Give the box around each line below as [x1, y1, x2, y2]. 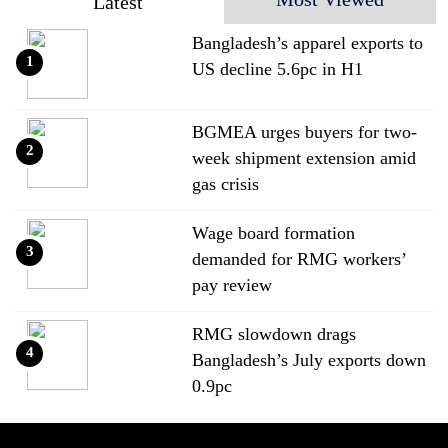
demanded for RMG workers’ [191, 248, 406, 269]
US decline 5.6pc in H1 [191, 58, 363, 79]
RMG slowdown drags [191, 323, 356, 344]
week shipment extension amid [191, 147, 416, 168]
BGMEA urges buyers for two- [191, 121, 417, 142]
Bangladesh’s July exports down [191, 349, 426, 370]
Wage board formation [191, 222, 355, 243]
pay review [191, 274, 272, 295]
